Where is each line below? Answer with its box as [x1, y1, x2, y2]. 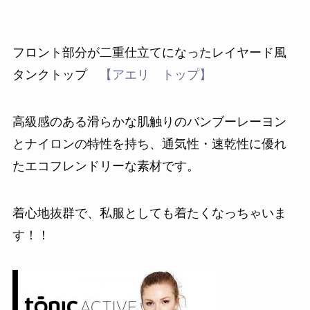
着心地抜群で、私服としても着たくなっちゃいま [12, 202, 286, 221]
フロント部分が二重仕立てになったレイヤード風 [12, 42, 286, 61]
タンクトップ [12, 64, 100, 83]
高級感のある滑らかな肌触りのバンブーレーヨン [12, 111, 286, 130]
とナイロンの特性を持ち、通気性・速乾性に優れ [12, 134, 286, 152]
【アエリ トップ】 [99, 64, 212, 83]
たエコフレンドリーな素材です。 [12, 156, 199, 174]
